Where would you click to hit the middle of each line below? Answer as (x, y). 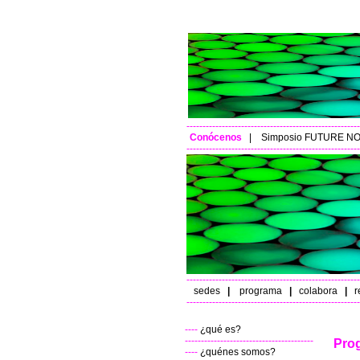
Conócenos (217, 137)
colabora (318, 291)
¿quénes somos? (238, 352)
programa (260, 291)
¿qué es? (221, 329)
